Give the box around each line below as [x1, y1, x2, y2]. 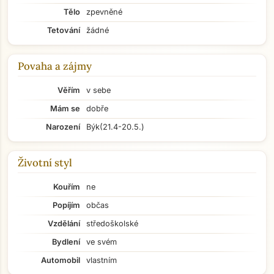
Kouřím [53, 182, 80, 191]
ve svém [86, 237, 117, 246]
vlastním [86, 256, 117, 265]
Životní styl [18, 156, 72, 169]
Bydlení [52, 237, 80, 246]
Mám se [50, 104, 80, 113]
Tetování [47, 26, 80, 35]
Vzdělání [48, 219, 80, 228]
